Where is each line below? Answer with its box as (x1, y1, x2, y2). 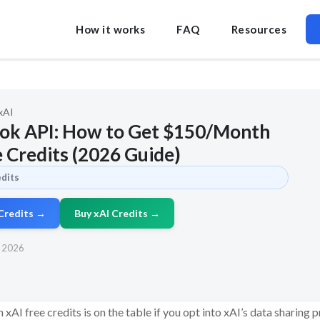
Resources (231, 23, 286, 36)
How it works (76, 23, 145, 36)
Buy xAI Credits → (74, 207, 160, 219)
